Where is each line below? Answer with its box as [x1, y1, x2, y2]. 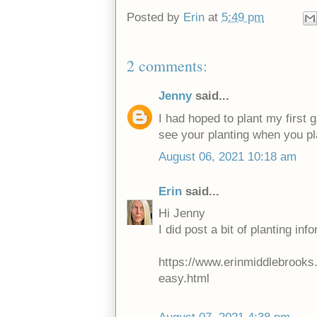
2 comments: [127, 55, 207, 76]
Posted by [127, 11, 183, 25]
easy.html [158, 272, 209, 286]
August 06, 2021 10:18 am [158, 150, 296, 164]
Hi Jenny [158, 207, 205, 221]
